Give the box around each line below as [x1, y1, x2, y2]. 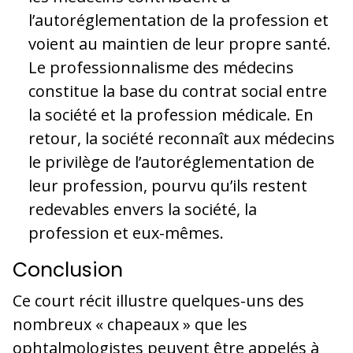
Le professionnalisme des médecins [28, 56, 294, 78]
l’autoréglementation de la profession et [28, 9, 329, 31]
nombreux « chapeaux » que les [13, 313, 247, 335]
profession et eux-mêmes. [28, 221, 224, 243]
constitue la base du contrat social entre [28, 80, 327, 102]
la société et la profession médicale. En [28, 103, 314, 125]
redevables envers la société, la [28, 198, 257, 220]
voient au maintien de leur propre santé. [28, 32, 331, 54]
